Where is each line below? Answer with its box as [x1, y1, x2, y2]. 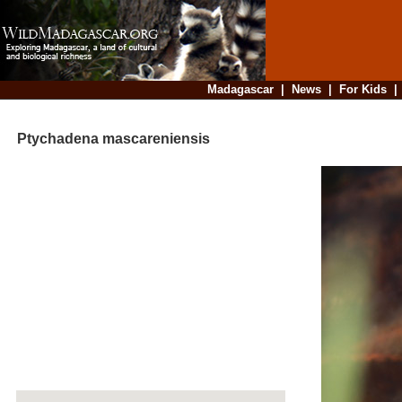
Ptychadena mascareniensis [3, 131, 210, 147]
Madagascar [206, 83, 274, 96]
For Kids [338, 83, 387, 96]
